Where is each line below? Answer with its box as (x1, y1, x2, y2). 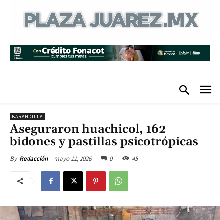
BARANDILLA (12, 113, 43, 120)
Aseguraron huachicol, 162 (10, 121, 166, 137)
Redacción (19, 154, 48, 163)
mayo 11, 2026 (54, 154, 91, 163)
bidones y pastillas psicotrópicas (10, 134, 198, 149)
